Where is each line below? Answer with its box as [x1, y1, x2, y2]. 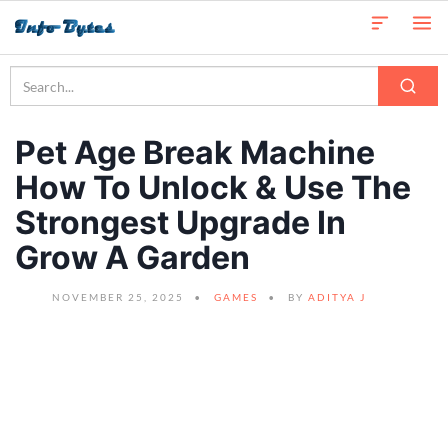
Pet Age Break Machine [15, 133, 375, 172]
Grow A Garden [15, 238, 250, 277]
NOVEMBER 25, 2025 [52, 291, 184, 303]
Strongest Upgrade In [15, 203, 346, 242]
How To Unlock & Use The [15, 168, 411, 207]
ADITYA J [308, 291, 366, 303]
